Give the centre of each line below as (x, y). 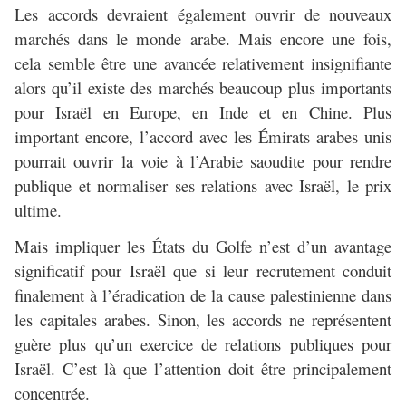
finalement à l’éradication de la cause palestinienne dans (203, 295)
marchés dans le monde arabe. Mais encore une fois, (203, 39)
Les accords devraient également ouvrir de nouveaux (203, 14)
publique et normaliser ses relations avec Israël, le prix (203, 186)
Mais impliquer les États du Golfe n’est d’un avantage (203, 246)
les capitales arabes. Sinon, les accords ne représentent (203, 320)
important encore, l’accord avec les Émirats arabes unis (203, 137)
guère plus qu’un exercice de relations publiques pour (203, 344)
